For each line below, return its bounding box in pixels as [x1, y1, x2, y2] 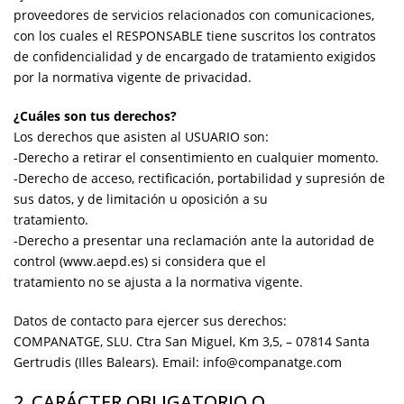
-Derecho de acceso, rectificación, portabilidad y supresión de [14, 169, 385, 187]
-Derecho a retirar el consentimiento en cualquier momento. [14, 148, 379, 166]
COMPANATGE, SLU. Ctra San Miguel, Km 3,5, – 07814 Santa [14, 332, 370, 350]
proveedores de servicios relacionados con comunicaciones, [14, 5, 374, 23]
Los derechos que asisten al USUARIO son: [14, 127, 269, 145]
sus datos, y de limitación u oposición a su [14, 189, 268, 207]
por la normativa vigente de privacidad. [14, 68, 252, 86]
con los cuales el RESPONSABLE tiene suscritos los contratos [14, 26, 376, 44]
